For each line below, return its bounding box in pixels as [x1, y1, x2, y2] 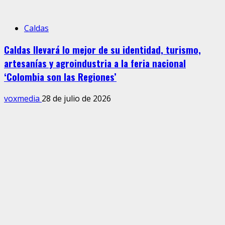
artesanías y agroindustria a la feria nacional [4, 56, 186, 70]
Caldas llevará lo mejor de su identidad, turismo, [4, 43, 201, 57]
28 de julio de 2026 [42, 92, 111, 104]
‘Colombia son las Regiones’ [4, 70, 117, 84]
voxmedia [4, 92, 42, 104]
